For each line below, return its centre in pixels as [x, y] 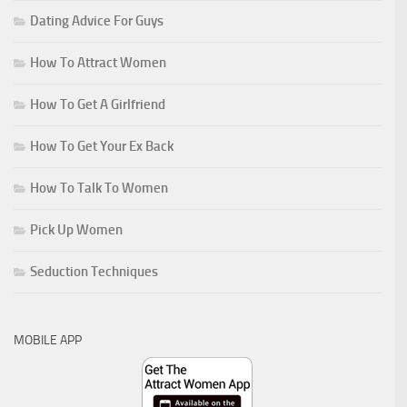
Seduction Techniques [94, 271]
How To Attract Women [98, 62]
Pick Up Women [76, 229]
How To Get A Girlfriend [98, 104]
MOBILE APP [48, 340]
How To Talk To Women [99, 188]
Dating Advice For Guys [97, 20]
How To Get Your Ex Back [102, 146]
